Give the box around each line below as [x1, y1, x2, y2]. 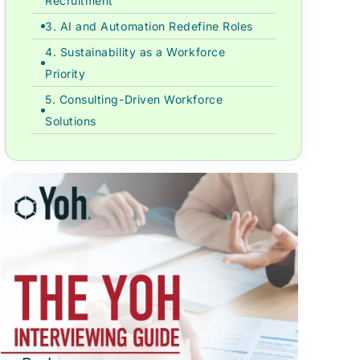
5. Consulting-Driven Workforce [44, 92, 223, 106]
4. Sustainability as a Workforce [44, 45, 226, 59]
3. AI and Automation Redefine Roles [44, 19, 253, 33]
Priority [44, 67, 86, 80]
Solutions [44, 114, 96, 128]
